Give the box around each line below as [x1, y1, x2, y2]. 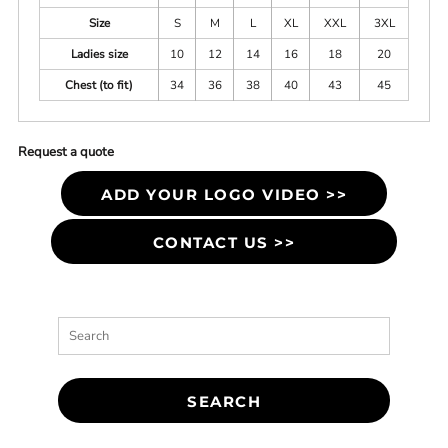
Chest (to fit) [65, 77, 133, 93]
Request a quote [18, 143, 114, 161]
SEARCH [187, 392, 261, 412]
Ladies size [70, 46, 128, 62]
